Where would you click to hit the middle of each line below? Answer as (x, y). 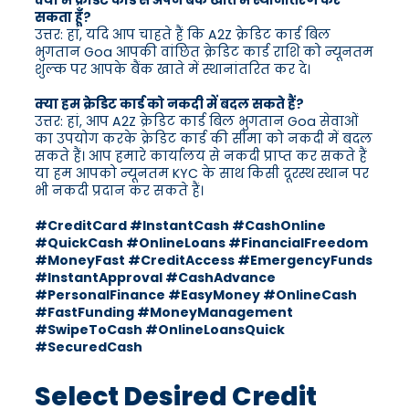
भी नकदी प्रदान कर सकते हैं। (119, 191)
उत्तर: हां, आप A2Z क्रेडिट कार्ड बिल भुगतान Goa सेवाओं (196, 122)
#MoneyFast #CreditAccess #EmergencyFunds (204, 261)
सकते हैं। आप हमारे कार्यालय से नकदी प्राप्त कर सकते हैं (201, 157)
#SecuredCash (89, 347)
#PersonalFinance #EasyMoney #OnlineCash (196, 295)
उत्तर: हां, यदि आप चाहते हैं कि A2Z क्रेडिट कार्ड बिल (183, 35)
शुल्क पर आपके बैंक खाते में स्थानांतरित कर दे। (173, 70)
